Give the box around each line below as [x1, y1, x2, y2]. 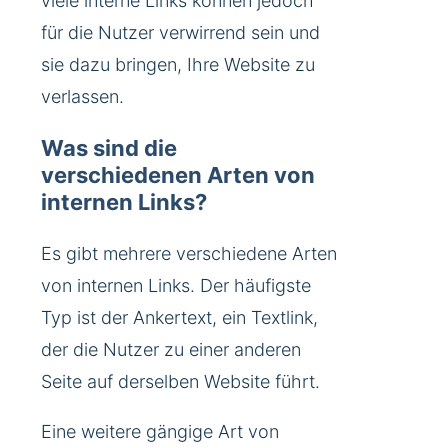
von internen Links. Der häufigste [41, 275, 311, 297]
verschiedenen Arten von [41, 162, 315, 189]
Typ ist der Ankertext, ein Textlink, [41, 307, 318, 329]
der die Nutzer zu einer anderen [41, 339, 301, 361]
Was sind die [41, 135, 177, 162]
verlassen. [41, 86, 124, 108]
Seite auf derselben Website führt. [41, 371, 320, 393]
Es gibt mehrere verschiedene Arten [41, 243, 337, 265]
